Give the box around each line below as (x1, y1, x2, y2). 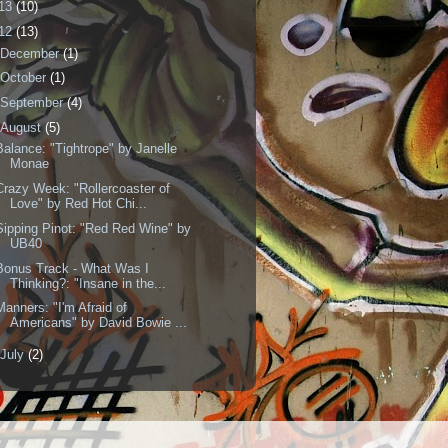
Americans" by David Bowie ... (10, 315, 188, 331)
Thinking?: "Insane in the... (10, 275, 167, 291)
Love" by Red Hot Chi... (10, 196, 148, 212)
